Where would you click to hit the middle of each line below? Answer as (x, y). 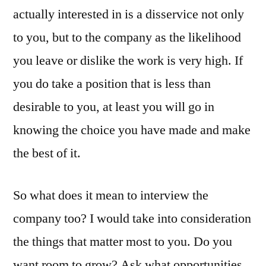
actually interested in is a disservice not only (129, 14)
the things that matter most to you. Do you (123, 241)
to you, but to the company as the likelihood (127, 37)
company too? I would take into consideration (132, 218)
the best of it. (47, 153)
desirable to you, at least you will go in (114, 107)
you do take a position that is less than (112, 83)
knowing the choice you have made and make (132, 130)
